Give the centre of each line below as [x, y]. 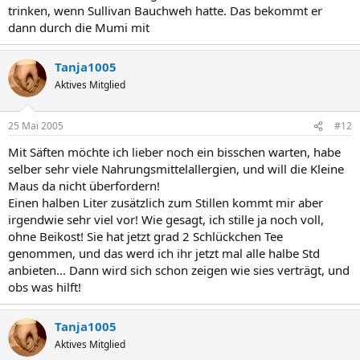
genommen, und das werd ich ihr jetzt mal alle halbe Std [164, 253]
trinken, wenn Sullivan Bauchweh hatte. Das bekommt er [165, 10]
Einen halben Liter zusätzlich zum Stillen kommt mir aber [166, 202]
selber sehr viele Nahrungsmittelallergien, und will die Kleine [176, 169]
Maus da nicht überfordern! [84, 186]
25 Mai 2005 [36, 126]
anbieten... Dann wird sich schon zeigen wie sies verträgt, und [179, 270]
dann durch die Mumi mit [79, 27]
